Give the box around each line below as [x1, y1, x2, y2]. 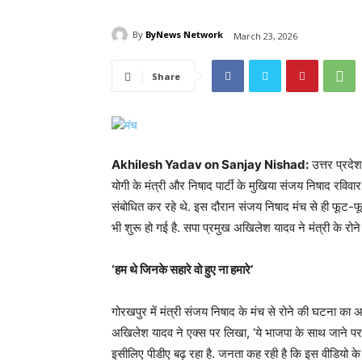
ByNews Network [145, 28, 223, 41]
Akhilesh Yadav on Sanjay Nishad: [112, 157, 309, 173]
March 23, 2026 [234, 29, 297, 42]
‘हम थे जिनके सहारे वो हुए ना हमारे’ [112, 262, 253, 278]
